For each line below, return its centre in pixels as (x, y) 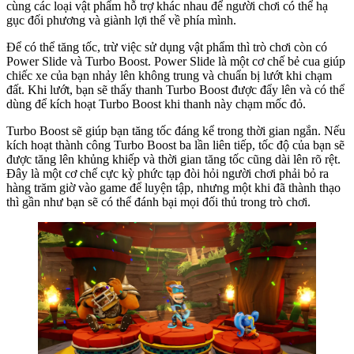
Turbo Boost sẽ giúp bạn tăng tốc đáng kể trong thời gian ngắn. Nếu (176, 130)
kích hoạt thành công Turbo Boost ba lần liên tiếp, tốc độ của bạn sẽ (175, 145)
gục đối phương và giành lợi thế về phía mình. (121, 20)
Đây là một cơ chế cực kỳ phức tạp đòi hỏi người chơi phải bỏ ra (168, 173)
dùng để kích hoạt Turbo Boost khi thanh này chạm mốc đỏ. (156, 104)
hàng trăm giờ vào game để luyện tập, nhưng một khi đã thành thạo (173, 187)
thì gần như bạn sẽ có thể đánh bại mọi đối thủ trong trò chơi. (158, 201)
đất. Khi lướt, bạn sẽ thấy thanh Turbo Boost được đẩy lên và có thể (175, 89)
